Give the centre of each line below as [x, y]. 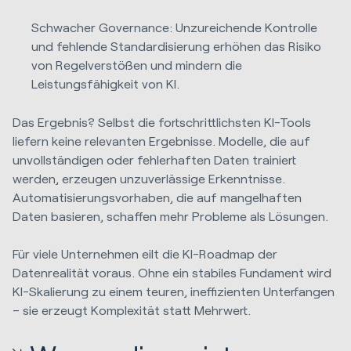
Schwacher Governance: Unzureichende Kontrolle [175, 27]
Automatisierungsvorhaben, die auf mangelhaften [157, 197]
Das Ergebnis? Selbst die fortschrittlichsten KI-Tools [162, 121]
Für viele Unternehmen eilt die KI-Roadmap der [145, 253]
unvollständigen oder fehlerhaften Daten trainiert [154, 159]
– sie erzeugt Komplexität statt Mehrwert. [132, 309]
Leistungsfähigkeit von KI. [106, 84]
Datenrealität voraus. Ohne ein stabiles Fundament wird [172, 272]
